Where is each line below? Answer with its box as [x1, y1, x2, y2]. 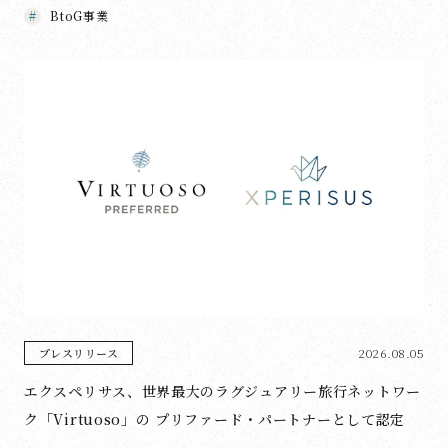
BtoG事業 [46, 7, 109, 25]
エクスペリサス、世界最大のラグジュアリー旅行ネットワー [24, 380, 421, 401]
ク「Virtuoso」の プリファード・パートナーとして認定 [24, 408, 405, 429]
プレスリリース [39, 344, 119, 361]
